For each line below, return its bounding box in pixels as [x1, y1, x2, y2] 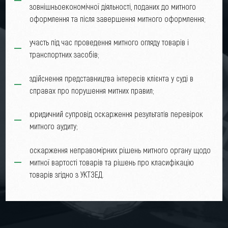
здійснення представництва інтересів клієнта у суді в [29, 73, 193, 83]
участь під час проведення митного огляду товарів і [29, 37, 189, 47]
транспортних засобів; [29, 49, 99, 60]
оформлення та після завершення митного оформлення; [29, 13, 205, 23]
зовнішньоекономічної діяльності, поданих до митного [29, 1, 196, 11]
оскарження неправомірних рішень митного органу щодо [29, 145, 211, 155]
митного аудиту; [29, 121, 77, 131]
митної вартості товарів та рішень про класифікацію [29, 157, 194, 167]
